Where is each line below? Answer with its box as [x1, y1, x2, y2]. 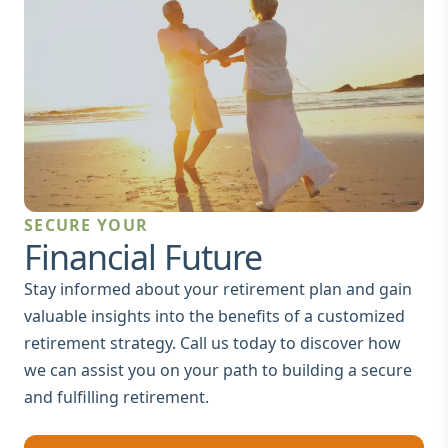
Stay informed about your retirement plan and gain [24, 277, 412, 300]
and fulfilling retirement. [24, 385, 209, 408]
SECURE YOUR [24, 213, 149, 236]
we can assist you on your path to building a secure [24, 358, 412, 381]
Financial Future [24, 233, 262, 280]
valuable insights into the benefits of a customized [24, 304, 405, 327]
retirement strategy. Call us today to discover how [24, 331, 401, 354]
